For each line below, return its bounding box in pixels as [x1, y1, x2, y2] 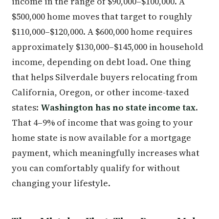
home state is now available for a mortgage [12, 131, 191, 144]
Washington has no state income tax [41, 101, 196, 113]
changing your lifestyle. [12, 176, 110, 189]
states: [12, 101, 41, 113]
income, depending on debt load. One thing [12, 55, 191, 68]
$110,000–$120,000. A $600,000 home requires [12, 25, 192, 38]
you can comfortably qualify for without [12, 161, 180, 174]
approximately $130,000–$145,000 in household [12, 40, 203, 53]
